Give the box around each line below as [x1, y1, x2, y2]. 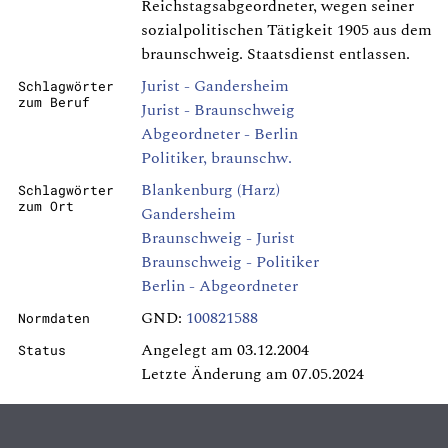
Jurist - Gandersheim [141, 74, 289, 99]
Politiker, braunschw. [141, 146, 292, 171]
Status [18, 342, 66, 359]
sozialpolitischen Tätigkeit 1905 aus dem [141, 18, 432, 43]
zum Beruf [18, 94, 90, 111]
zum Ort [18, 198, 74, 215]
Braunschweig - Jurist [141, 226, 295, 251]
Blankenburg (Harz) [141, 178, 280, 203]
